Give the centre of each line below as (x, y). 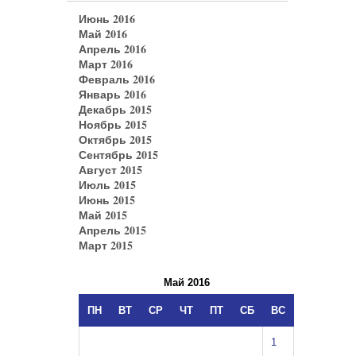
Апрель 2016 (112, 49)
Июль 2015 (107, 185)
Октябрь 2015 (115, 140)
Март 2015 (106, 246)
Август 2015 (110, 170)
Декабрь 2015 (115, 110)
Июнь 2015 (107, 200)
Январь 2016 (112, 95)
